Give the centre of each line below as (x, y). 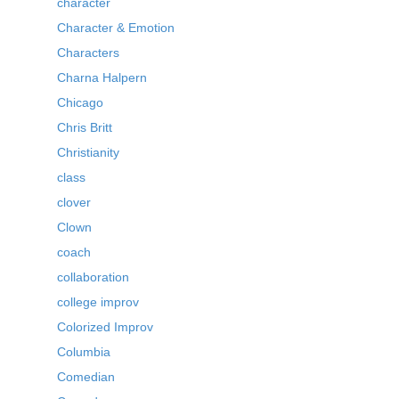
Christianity (88, 153)
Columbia (84, 352)
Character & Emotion (116, 28)
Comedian (86, 377)
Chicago (80, 103)
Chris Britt (85, 128)
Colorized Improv (105, 327)
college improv (98, 302)
